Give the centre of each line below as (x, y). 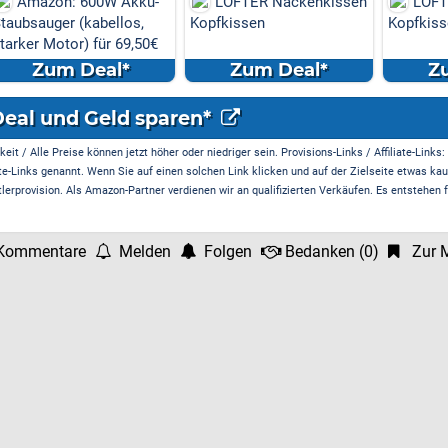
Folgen (228, 251)
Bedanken (320, 251)
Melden (145, 251)
